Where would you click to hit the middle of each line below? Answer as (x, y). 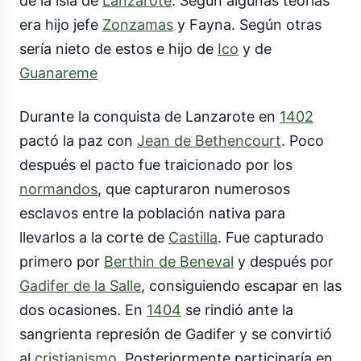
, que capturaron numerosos (194, 189)
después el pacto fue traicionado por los (156, 165)
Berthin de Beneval (169, 262)
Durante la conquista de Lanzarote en (149, 117)
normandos (58, 189)
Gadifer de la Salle (80, 286)
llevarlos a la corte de (94, 238)
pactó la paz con (78, 141)
